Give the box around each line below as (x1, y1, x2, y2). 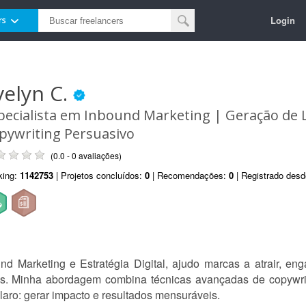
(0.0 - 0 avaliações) (51, 150, 122, 161)
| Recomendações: (150, 169, 229, 182)
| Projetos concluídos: (53, 169, 145, 182)
